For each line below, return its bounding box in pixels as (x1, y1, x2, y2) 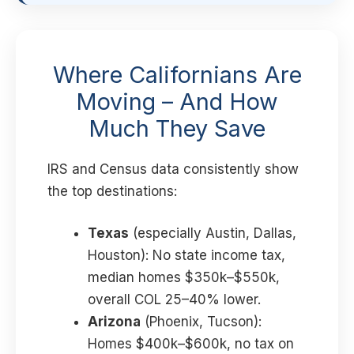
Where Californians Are (52, 60, 302, 88)
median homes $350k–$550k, (88, 269, 280, 286)
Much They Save (88, 114, 265, 142)
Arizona (88, 314, 141, 330)
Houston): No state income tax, (88, 247, 285, 264)
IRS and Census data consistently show (47, 160, 299, 177)
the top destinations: (47, 183, 177, 199)
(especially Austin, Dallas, (129, 225, 296, 242)
